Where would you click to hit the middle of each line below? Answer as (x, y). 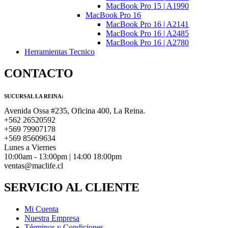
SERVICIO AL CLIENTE (72, 188)
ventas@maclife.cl (34, 166)
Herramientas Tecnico (60, 52)
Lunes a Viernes (30, 148)
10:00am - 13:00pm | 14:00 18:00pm (63, 157)
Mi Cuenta (41, 209)
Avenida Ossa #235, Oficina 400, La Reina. (75, 111)
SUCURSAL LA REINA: (34, 96)
